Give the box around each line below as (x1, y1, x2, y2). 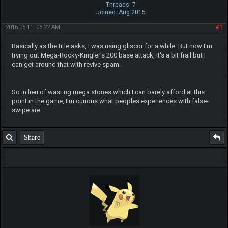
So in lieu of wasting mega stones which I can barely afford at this (11, 88, 205, 96)
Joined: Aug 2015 (96, 8, 146, 16)
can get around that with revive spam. (11, 60, 121, 68)
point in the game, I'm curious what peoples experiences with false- (11, 97, 209, 105)
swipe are (11, 106, 40, 114)
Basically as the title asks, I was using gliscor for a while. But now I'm (11, 42, 212, 50)
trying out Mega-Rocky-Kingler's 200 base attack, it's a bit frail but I (11, 51, 206, 59)
